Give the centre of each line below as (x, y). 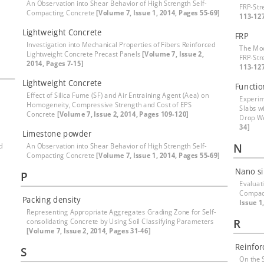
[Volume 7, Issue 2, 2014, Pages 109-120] (123, 114)
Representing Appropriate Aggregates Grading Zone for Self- (121, 212)
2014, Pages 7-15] (55, 63)
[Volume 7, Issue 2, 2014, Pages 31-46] (89, 231)
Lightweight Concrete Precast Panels (85, 54)
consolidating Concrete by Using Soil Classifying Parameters (120, 221)
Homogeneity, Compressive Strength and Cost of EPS (109, 105)
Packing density (51, 199)
